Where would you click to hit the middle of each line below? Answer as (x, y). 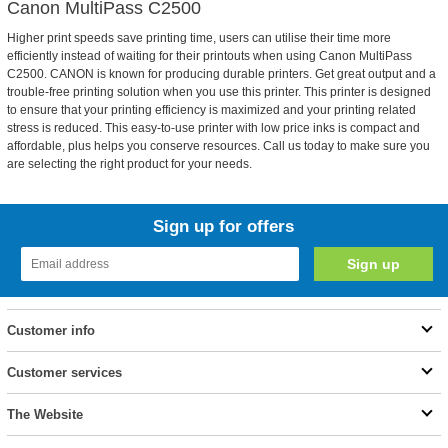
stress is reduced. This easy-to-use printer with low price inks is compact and (213, 128)
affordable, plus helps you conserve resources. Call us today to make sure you (218, 146)
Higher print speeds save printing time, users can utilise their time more (198, 38)
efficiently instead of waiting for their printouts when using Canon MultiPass (209, 56)
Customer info (50, 330)
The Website (44, 414)
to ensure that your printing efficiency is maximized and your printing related (211, 110)
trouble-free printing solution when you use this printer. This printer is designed (218, 92)
